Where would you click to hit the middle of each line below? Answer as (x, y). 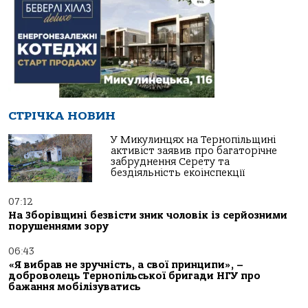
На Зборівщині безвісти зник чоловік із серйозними (148, 216)
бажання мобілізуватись (75, 287)
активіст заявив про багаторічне (194, 151)
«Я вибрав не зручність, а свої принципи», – (126, 265)
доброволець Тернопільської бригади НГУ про (134, 276)
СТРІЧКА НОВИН (62, 116)
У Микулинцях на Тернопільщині (194, 140)
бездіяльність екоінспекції (178, 173)
